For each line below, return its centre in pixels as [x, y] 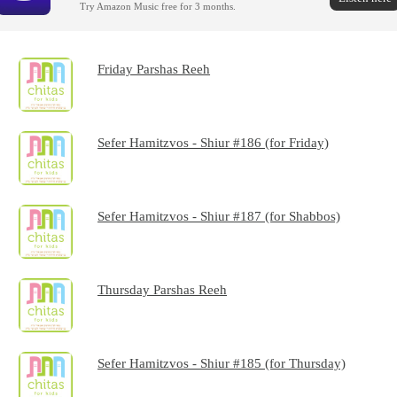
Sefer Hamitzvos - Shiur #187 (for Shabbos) [219, 216]
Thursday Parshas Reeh [163, 290]
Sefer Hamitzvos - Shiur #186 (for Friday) [214, 143]
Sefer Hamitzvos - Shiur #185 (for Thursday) [222, 363]
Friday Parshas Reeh [154, 69]
